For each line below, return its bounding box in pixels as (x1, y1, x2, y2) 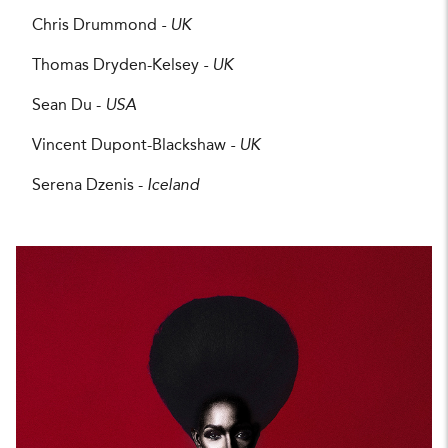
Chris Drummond (32, 17, 161, 34)
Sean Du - (32, 97, 105, 114)
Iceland (147, 177, 199, 194)
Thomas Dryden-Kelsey (32, 57, 203, 74)
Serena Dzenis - (32, 177, 147, 194)
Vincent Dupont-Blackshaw (32, 137, 230, 154)
